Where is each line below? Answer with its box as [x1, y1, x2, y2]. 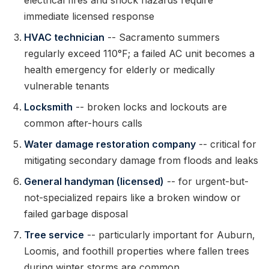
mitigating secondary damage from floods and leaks [24, 154, 258, 166]
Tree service [24, 229, 84, 241]
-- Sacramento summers [104, 31, 220, 43]
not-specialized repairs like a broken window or [24, 192, 241, 204]
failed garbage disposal [24, 208, 128, 220]
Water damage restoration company [24, 138, 196, 150]
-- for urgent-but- [164, 175, 249, 187]
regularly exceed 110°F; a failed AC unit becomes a [24, 47, 255, 59]
